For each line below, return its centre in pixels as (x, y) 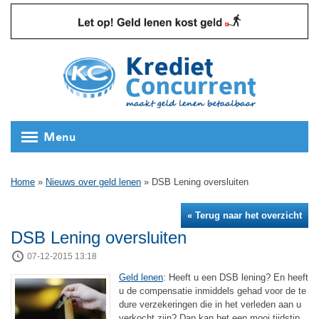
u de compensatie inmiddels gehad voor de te (213, 291)
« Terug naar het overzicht (245, 215)
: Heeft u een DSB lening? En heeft (236, 277)
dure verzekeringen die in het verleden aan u (210, 304)
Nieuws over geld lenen (93, 182)
